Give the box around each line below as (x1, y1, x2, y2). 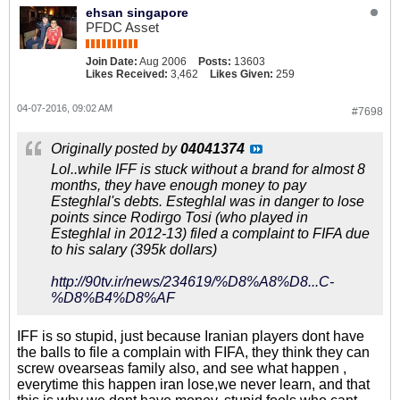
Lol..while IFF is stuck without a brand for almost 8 (51, 162, 365, 177)
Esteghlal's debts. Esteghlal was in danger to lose (51, 194, 364, 209)
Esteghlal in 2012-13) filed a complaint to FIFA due (51, 226, 370, 241)
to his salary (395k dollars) (51, 242, 217, 257)
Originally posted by (51, 141, 180, 156)
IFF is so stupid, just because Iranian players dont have (17, 329, 364, 344)
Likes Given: (210, 68, 273, 80)
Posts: (198, 55, 231, 68)
